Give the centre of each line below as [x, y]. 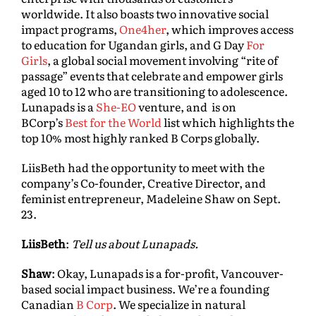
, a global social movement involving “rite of [163, 60]
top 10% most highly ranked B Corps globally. [140, 138]
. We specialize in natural [179, 304]
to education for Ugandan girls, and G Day [133, 45]
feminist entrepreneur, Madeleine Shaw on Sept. [151, 199]
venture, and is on [187, 107]
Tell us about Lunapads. [135, 244]
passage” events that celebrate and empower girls [152, 76]
